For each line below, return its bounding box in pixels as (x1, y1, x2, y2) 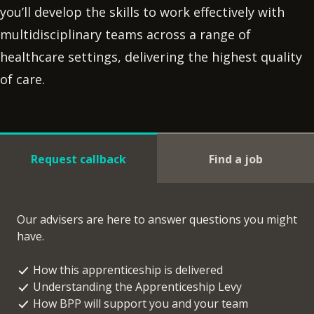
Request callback (31, 151, 126, 167)
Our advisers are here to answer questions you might (17, 212, 297, 227)
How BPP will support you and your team (33, 296, 248, 311)
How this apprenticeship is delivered (33, 262, 223, 278)
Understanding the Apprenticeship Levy (33, 279, 242, 294)
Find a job (208, 151, 263, 167)
